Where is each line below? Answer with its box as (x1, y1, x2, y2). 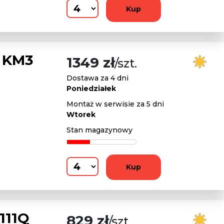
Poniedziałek (66, 84, 116, 93)
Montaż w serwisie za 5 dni (66, 99, 164, 108)
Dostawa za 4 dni (66, 73, 128, 82)
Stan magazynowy (66, 125, 132, 134)
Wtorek (66, 110, 95, 119)
